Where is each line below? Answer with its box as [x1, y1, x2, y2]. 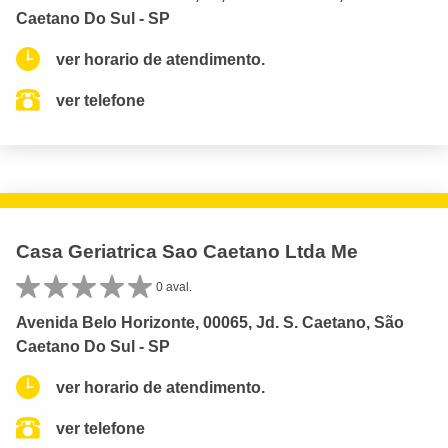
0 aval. [156, 279, 192, 294]
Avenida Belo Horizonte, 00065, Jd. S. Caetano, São [16, 313, 404, 331]
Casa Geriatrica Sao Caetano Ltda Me [16, 240, 358, 262]
